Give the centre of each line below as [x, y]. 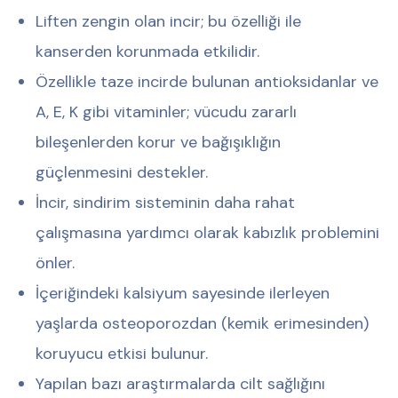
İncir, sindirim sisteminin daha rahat [165, 202]
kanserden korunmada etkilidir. [147, 51]
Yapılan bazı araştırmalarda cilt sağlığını [180, 383]
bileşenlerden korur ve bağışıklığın [158, 142]
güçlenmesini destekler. [122, 172]
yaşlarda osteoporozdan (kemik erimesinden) [202, 323]
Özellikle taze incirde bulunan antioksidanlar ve [207, 81]
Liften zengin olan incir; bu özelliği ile [168, 21]
